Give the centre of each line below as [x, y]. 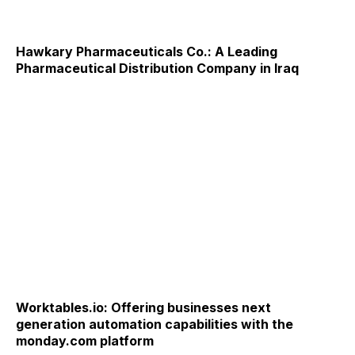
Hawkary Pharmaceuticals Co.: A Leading [147, 52]
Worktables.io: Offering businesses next [143, 307]
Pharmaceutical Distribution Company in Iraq [157, 69]
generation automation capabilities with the [155, 324]
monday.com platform [85, 340]
